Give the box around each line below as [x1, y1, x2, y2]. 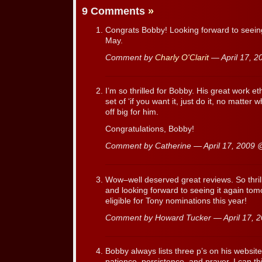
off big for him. [105, 108, 158, 117]
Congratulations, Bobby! [105, 125, 194, 134]
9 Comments [82, 5, 148, 18]
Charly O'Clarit [155, 53, 209, 62]
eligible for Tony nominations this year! [105, 196, 247, 205]
